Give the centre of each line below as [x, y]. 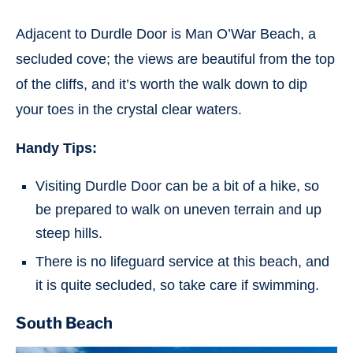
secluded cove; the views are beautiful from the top [175, 59]
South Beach [64, 323]
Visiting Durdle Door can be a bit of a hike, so [177, 186]
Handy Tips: [56, 148]
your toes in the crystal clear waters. [129, 110]
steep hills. [69, 233]
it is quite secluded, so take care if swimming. [177, 285]
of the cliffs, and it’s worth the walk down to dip [162, 84]
